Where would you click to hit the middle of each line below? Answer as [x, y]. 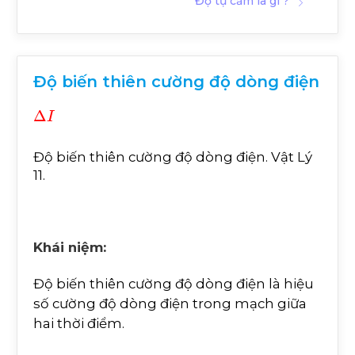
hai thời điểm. [79, 323]
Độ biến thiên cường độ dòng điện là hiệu [174, 283]
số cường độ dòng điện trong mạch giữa [170, 303]
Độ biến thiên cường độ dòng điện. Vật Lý [173, 157]
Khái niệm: [70, 247]
